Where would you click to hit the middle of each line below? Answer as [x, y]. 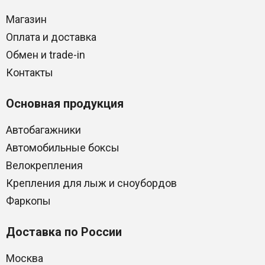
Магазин [26, 19]
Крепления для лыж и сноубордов [91, 183]
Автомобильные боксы [63, 147]
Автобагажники [43, 130]
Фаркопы [28, 201]
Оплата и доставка [51, 37]
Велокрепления [44, 165]
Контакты [30, 72]
